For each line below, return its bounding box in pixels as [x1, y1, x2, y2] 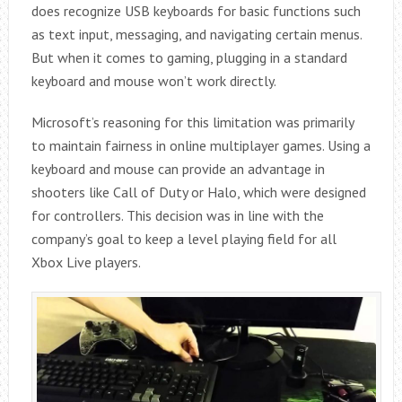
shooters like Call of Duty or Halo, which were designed [31, 182, 366, 201]
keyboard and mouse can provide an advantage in [31, 159, 325, 178]
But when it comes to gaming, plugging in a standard [31, 48, 347, 66]
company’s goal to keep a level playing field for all [31, 229, 336, 248]
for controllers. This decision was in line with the [31, 205, 324, 224]
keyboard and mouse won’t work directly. [31, 71, 276, 90]
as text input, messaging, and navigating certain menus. [31, 24, 362, 43]
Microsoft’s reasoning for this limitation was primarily [31, 112, 354, 131]
